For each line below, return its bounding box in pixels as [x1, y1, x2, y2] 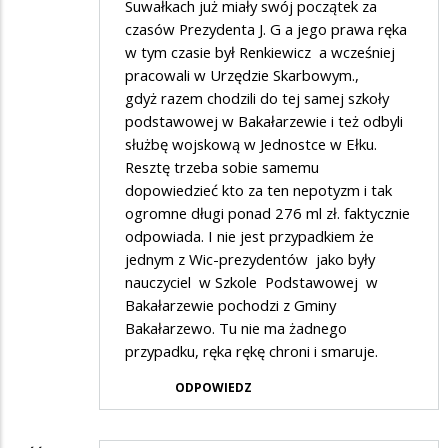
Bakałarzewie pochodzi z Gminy [125, 295, 336, 316]
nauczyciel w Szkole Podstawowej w [125, 272, 378, 293]
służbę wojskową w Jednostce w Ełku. [125, 134, 377, 155]
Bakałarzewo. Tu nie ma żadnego [125, 318, 347, 339]
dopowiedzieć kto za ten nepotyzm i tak [125, 180, 392, 201]
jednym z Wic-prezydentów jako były [125, 249, 375, 270]
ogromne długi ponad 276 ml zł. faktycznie [125, 203, 410, 224]
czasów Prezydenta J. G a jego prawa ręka [125, 19, 407, 40]
